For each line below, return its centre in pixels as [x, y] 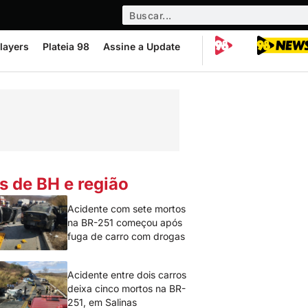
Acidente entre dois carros [127, 275]
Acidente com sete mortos [127, 209]
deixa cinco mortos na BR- [127, 288]
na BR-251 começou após [125, 222]
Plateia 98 [66, 46]
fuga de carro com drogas [126, 236]
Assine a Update [142, 46]
